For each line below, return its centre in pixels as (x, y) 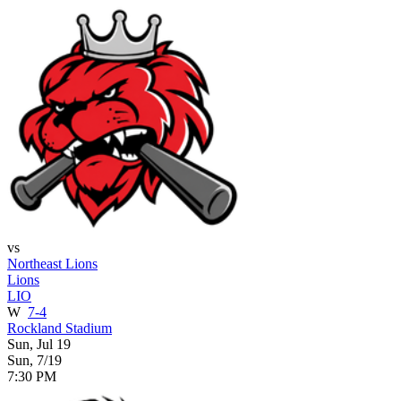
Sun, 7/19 (34, 360)
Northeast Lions (52, 263)
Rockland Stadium (60, 328)
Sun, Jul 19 (39, 344)
